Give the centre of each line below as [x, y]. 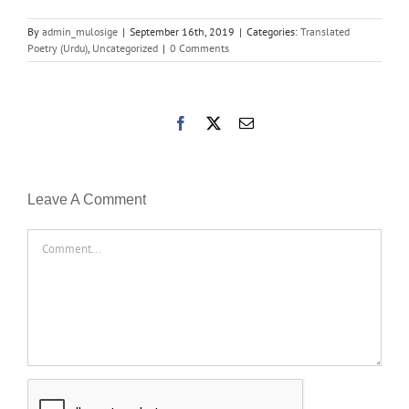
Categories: [273, 31]
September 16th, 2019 [182, 31]
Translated [325, 31]
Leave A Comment [87, 199]
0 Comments [199, 47]
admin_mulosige [80, 31]
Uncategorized [125, 47]
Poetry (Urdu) [58, 47]
